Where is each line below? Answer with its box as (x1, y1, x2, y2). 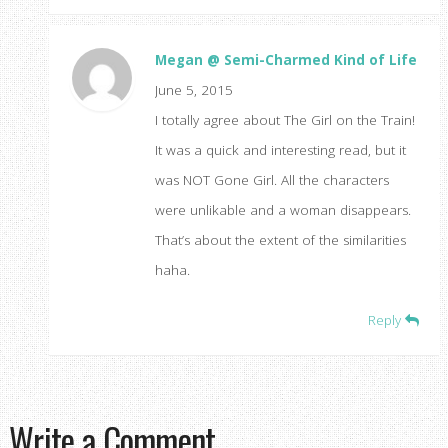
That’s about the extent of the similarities (154, 231, 406, 250)
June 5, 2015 (154, 81, 233, 100)
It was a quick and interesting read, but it (154, 141, 406, 160)
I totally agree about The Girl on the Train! (154, 111, 415, 130)
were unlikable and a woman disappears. (154, 201, 411, 220)
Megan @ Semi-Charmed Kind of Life (154, 51, 417, 70)
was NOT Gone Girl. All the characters (154, 171, 389, 190)
